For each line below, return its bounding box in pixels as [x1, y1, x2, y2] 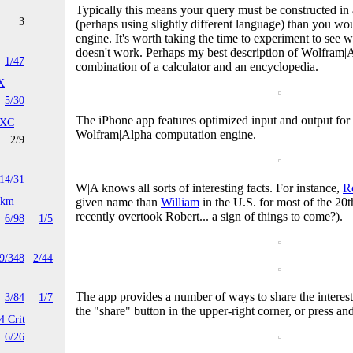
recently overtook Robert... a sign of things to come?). [76, 209, 343, 223]
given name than [76, 195, 161, 209]
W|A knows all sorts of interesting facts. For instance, [76, 180, 343, 195]
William [161, 195, 199, 209]
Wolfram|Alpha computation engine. [76, 127, 256, 141]
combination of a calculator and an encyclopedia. [76, 59, 318, 73]
